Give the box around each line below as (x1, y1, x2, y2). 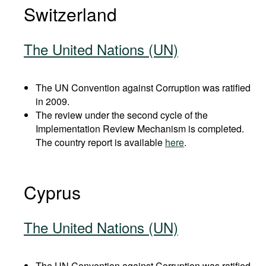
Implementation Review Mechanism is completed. (36, 122, 244, 135)
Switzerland (24, 1, 117, 27)
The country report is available (36, 135, 165, 149)
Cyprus (24, 179, 81, 205)
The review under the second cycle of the (36, 108, 208, 122)
